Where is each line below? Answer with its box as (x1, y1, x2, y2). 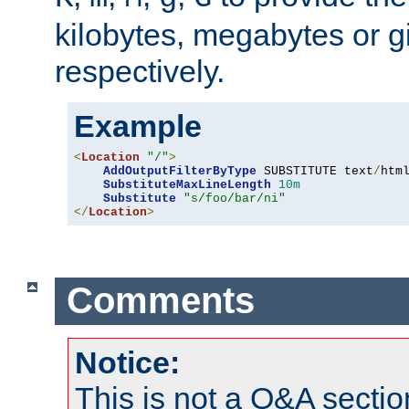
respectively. (55, 53, 225, 89)
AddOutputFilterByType (103, 163, 257, 178)
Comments (66, 280, 255, 321)
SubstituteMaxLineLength (103, 177, 271, 192)
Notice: (75, 344, 180, 380)
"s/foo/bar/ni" (184, 191, 286, 205)
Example (74, 108, 202, 143)
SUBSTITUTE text (257, 163, 373, 178)
